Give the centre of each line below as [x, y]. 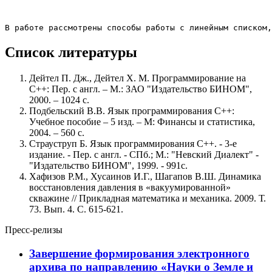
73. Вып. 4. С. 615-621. [76, 209]
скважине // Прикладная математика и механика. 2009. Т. [148, 198]
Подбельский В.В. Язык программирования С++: [132, 110]
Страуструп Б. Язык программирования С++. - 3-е [133, 143]
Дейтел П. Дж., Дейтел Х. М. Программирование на [138, 78]
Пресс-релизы [34, 229]
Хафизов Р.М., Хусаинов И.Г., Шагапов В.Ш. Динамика [145, 176]
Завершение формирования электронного [139, 253]
